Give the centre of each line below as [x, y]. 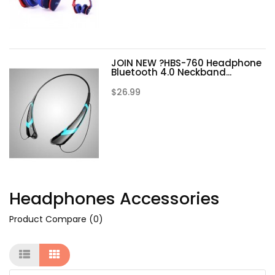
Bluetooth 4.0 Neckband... [172, 72]
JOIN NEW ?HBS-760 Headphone [187, 63]
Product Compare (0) [56, 219]
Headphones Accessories [114, 199]
